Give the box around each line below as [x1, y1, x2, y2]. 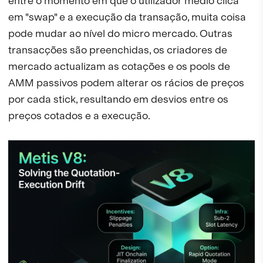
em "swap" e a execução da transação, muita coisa [8, 11, 246, 23]
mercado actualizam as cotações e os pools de [8, 60, 230, 73]
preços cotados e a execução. [8, 109, 150, 122]
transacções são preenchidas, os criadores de [8, 43, 227, 56]
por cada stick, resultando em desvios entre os [8, 93, 228, 106]
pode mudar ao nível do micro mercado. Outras [8, 27, 232, 40]
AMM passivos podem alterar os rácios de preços [8, 76, 244, 89]
